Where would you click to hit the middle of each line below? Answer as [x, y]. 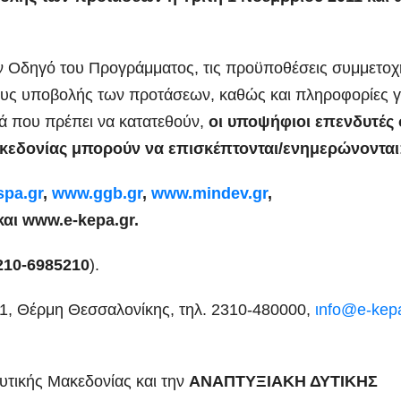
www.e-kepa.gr [78, 220]
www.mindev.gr [209, 193]
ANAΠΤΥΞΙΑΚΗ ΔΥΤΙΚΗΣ [283, 381]
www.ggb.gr [97, 193]
